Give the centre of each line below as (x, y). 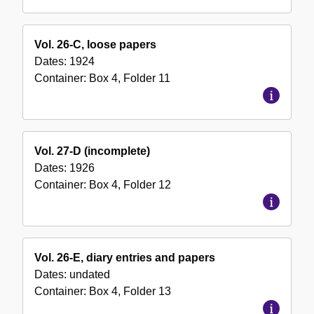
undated (90, 275)
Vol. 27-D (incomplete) (92, 151)
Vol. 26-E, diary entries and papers (125, 258)
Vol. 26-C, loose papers (95, 45)
